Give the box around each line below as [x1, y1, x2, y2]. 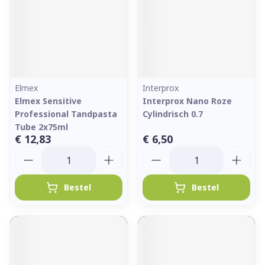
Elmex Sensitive [15, 95, 82, 106]
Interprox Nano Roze [143, 95, 232, 106]
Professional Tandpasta [15, 108, 117, 119]
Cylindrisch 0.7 [143, 108, 203, 119]
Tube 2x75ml [15, 121, 68, 132]
